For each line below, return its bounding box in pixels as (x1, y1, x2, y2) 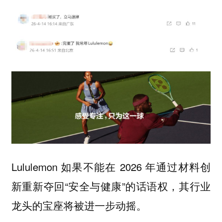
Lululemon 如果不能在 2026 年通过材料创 (11, 159, 211, 174)
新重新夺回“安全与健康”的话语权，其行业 (11, 178, 211, 194)
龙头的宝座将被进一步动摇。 (11, 198, 147, 213)
